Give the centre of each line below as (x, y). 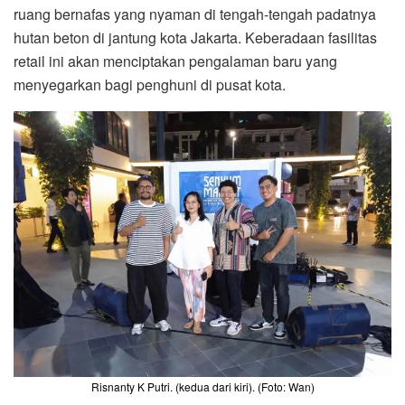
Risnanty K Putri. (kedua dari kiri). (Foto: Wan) (202, 387)
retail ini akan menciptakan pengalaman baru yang (175, 61)
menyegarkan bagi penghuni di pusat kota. (151, 84)
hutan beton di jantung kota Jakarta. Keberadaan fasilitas (195, 37)
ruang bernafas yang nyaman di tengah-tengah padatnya (195, 14)
